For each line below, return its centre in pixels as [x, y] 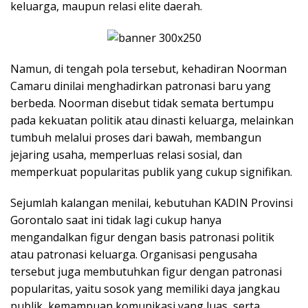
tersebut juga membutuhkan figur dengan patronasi [146, 271]
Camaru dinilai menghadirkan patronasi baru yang [141, 86]
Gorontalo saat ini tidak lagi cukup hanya [116, 220]
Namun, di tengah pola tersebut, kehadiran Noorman [148, 68]
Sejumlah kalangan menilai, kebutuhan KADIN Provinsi [152, 202]
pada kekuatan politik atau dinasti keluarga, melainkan [152, 120]
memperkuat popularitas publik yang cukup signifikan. [151, 172]
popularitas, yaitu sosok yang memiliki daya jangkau [145, 288]
